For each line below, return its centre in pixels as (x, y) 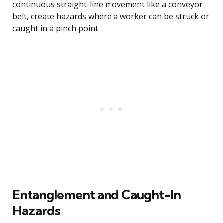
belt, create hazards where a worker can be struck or (111, 17)
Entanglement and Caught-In (97, 195)
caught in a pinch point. (56, 29)
